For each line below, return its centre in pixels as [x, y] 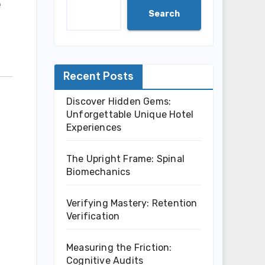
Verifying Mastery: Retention [132, 203]
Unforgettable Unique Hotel [130, 114]
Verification [93, 216]
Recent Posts [98, 76]
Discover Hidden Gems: [119, 101]
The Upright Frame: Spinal [125, 159]
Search [164, 14]
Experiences [94, 127]
